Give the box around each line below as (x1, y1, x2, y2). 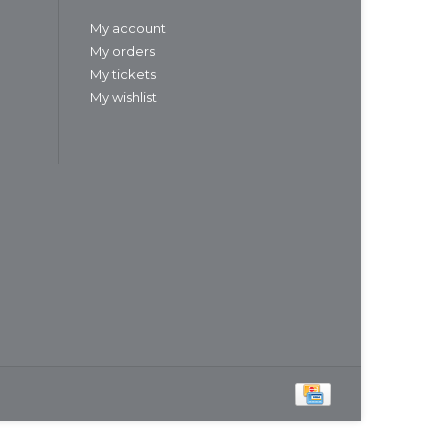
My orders (90, 43, 155, 60)
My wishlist (90, 89, 157, 106)
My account (90, 20, 166, 37)
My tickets (90, 66, 156, 83)
